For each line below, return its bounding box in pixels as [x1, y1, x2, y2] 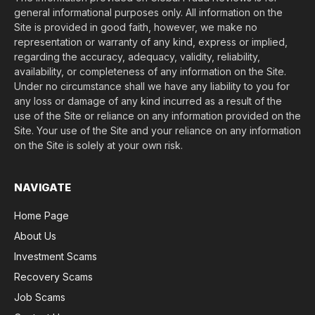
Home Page [14, 209, 69, 221]
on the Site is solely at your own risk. [14, 139, 183, 151]
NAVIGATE [14, 180, 71, 194]
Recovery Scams [14, 270, 93, 283]
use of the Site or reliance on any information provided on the [14, 109, 301, 122]
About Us [14, 229, 56, 242]
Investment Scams [14, 250, 97, 262]
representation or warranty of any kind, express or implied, [14, 35, 288, 48]
